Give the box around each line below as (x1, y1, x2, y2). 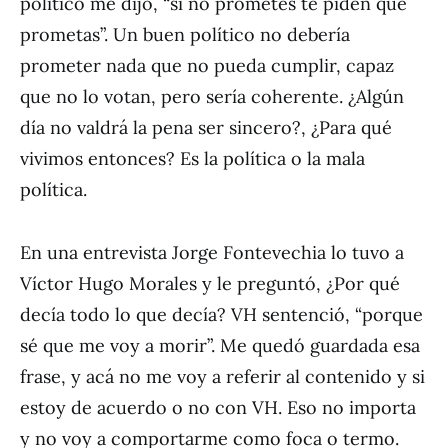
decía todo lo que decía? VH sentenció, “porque (20, 303, 423, 326)
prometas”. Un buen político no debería (20, 23, 350, 46)
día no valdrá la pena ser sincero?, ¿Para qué (20, 116, 392, 139)
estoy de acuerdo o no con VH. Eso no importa (20, 396, 416, 419)
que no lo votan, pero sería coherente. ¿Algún (20, 85, 404, 108)
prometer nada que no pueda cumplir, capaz (20, 54, 394, 77)
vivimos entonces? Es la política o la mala (20, 147, 365, 170)
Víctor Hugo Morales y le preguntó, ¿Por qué (20, 272, 400, 295)
